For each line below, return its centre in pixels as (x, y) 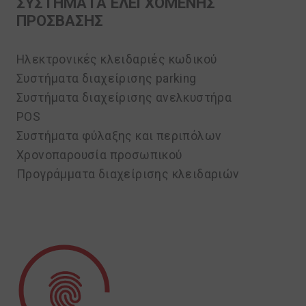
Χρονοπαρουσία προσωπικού (99, 155)
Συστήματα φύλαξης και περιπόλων (119, 136)
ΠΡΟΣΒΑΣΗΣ (60, 20)
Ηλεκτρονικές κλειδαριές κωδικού (117, 59)
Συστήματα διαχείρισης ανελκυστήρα (124, 98)
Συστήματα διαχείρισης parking (107, 79)
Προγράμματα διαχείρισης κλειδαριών (128, 174)
